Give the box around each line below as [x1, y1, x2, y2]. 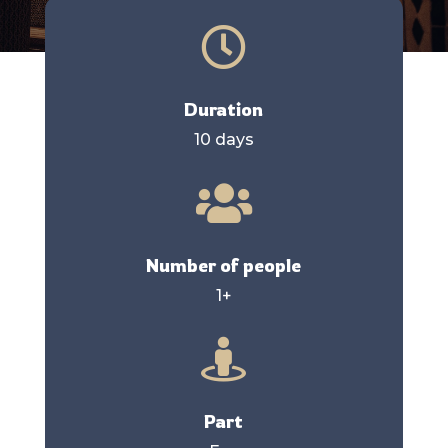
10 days [193, 129, 254, 149]
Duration [184, 97, 264, 120]
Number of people [146, 253, 302, 276]
